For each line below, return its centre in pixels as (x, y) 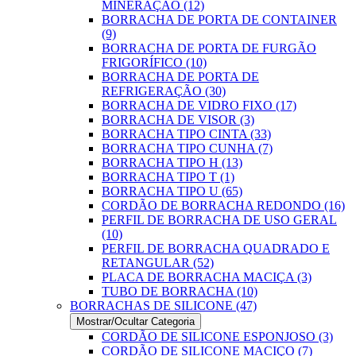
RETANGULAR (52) (158, 263)
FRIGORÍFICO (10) (154, 62)
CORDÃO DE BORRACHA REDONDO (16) (223, 205)
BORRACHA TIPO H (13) (172, 163)
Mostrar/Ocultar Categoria (135, 321)
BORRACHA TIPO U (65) (172, 191)
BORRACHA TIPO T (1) (168, 177)
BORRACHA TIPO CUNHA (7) (187, 148)
